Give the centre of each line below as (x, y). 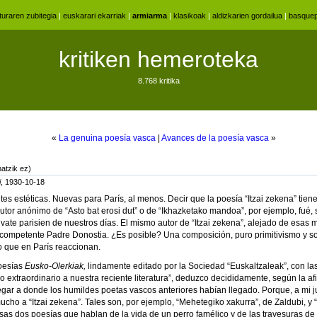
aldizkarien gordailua (247, 16)
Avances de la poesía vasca (215, 138)
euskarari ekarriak (94, 16)
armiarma (149, 16)
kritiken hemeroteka (158, 59)
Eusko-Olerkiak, (56, 266)
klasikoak (189, 16)
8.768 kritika (158, 81)
